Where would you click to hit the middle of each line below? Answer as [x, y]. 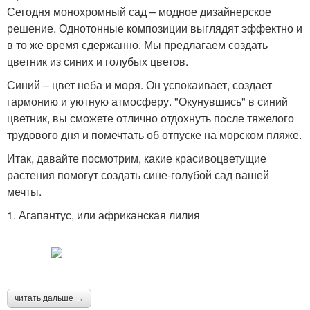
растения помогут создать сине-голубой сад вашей [138, 174]
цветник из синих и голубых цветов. [98, 61]
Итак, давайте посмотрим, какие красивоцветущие [137, 158]
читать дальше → [49, 298]
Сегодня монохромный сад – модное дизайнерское [139, 11]
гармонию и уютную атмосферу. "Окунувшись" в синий [147, 101]
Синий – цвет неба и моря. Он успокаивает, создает [139, 84]
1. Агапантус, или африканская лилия [103, 215]
